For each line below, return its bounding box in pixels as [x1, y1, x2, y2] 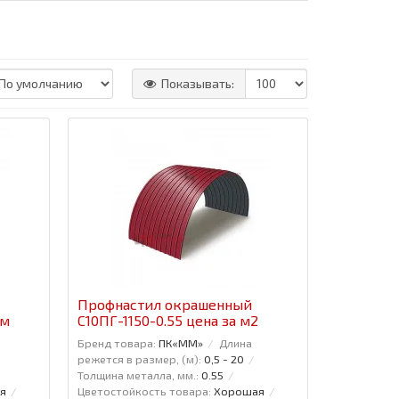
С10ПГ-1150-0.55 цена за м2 [77, 311, 258, 329]
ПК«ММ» [158, 335, 203, 350]
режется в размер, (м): [77, 351, 201, 366]
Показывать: [161, 75, 235, 91]
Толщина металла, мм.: [77, 367, 199, 382]
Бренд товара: [77, 335, 156, 350]
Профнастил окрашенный [77, 295, 252, 313]
